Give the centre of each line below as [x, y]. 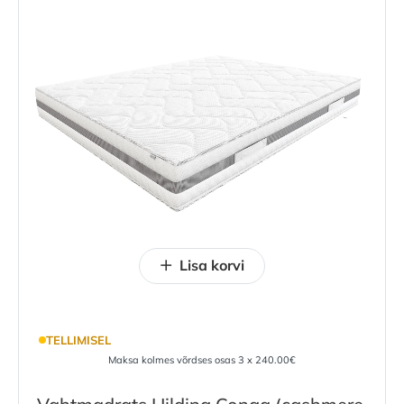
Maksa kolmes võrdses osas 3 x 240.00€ [202, 360]
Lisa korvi [212, 265]
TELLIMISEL [78, 340]
